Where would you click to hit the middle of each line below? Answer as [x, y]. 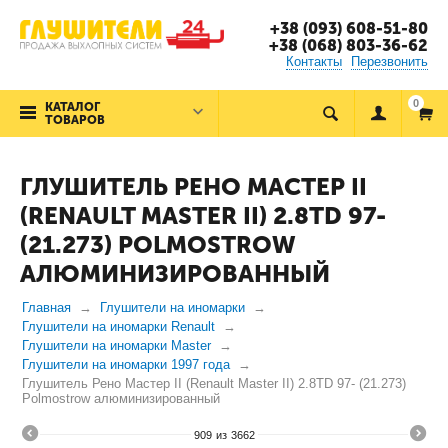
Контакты [314, 61]
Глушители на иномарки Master [116, 345]
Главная [46, 307]
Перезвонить [389, 61]
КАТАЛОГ [72, 107]
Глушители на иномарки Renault [118, 326]
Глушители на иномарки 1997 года [126, 364]
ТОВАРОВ [75, 120]
